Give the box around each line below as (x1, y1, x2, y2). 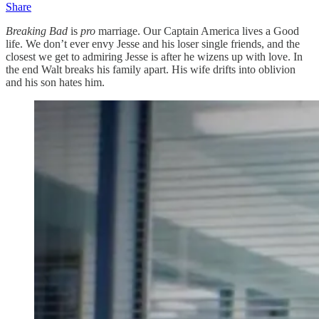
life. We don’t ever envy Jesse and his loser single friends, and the (6, 37, 300, 50)
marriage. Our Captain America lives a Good (98, 24, 299, 37)
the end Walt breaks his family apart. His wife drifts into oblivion (6, 63, 296, 75)
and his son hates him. (6, 75, 105, 88)
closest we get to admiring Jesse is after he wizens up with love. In (6, 50, 303, 63)
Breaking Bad (6, 24, 68, 37)
